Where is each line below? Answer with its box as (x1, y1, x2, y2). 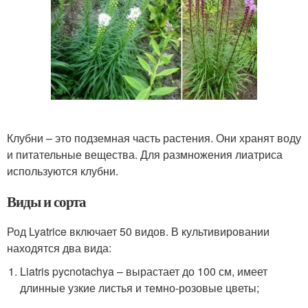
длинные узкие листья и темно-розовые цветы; (20, 279, 260, 296)
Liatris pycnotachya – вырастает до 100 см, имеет (20, 263, 268, 279)
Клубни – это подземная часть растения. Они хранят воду (7, 129, 301, 146)
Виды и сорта (7, 190, 87, 212)
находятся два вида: (7, 239, 111, 256)
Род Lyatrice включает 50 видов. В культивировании (7, 223, 269, 239)
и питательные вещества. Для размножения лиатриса (7, 146, 283, 162)
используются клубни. (7, 162, 118, 179)
